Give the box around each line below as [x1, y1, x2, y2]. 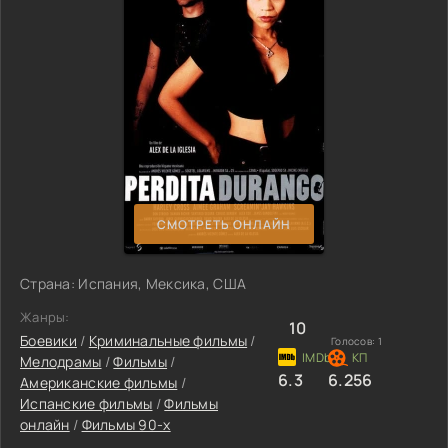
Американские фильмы [20, 373, 178, 392]
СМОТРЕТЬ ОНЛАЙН [157, 215, 291, 233]
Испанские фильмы [20, 394, 153, 413]
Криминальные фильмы [88, 331, 248, 350]
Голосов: [331, 334, 378, 348]
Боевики [20, 331, 77, 350]
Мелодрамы [20, 352, 102, 371]
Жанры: [20, 308, 70, 326]
